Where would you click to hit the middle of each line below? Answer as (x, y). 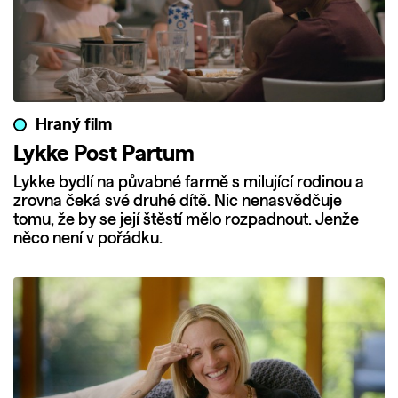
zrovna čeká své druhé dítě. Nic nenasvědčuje (178, 202)
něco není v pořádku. (88, 239)
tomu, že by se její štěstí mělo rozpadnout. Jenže (186, 220)
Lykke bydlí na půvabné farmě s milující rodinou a (189, 183)
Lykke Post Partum (104, 155)
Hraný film (74, 125)
